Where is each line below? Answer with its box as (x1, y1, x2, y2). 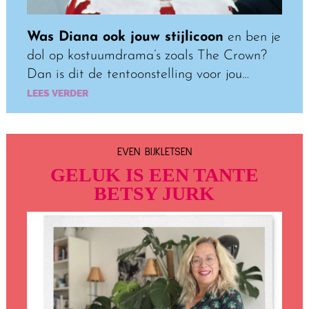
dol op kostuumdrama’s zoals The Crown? (26, 48, 267, 63)
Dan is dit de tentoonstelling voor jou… (26, 67, 249, 81)
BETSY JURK (94, 182, 215, 204)
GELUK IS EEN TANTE (50, 163, 259, 186)
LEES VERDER (26, 87, 88, 99)
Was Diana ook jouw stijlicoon (26, 30, 223, 44)
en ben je (223, 30, 281, 44)
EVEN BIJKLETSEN (117, 146, 192, 157)
